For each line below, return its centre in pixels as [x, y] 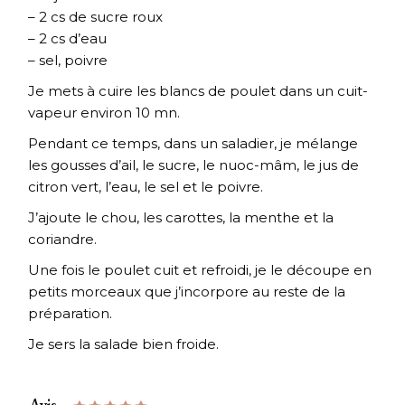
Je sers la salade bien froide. [124, 344]
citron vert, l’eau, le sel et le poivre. [146, 187]
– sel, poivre [68, 61]
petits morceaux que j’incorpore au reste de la [187, 292]
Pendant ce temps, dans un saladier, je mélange [193, 144]
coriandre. [63, 240]
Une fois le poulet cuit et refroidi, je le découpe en [200, 270]
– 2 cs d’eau [68, 39]
